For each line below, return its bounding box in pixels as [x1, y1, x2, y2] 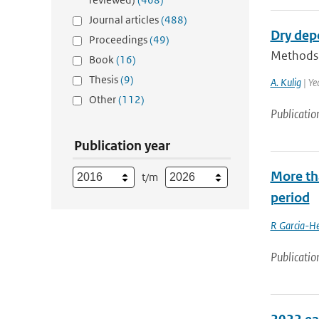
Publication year [74, 137, 170, 154]
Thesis [89, 73, 120, 86]
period [270, 189, 310, 206]
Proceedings [89, 33, 150, 46]
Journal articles [89, 13, 161, 26]
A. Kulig [270, 75, 301, 89]
